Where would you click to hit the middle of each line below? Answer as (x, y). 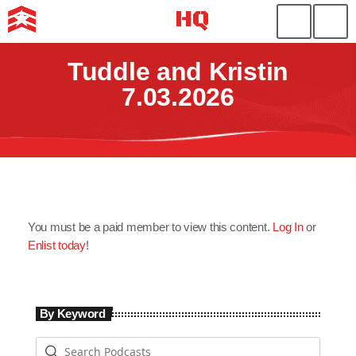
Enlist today (57, 245)
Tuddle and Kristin (178, 72)
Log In (288, 227)
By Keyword (72, 314)
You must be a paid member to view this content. (151, 227)
